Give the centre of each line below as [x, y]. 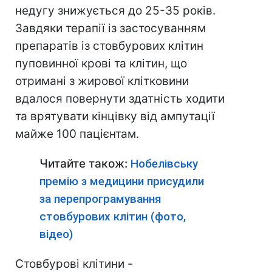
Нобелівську [164, 164]
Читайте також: [85, 164]
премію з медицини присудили [122, 181]
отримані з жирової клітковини [102, 81]
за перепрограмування [100, 199]
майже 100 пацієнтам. [77, 134]
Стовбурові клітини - [74, 264]
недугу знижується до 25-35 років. [115, 11]
